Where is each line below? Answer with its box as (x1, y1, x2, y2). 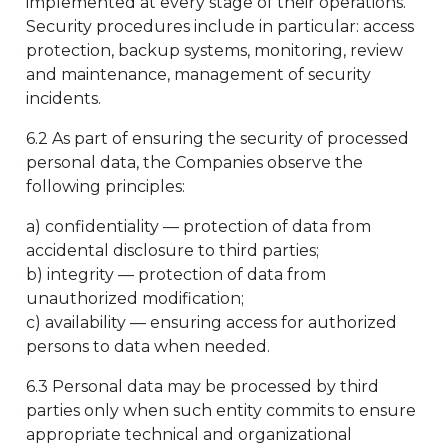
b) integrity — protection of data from (26, 265, 326, 284)
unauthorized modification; (26, 289, 244, 308)
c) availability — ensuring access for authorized (26, 313, 397, 332)
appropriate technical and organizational (26, 425, 352, 444)
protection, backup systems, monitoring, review (26, 41, 403, 60)
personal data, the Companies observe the (26, 153, 363, 172)
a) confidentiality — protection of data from (26, 217, 371, 236)
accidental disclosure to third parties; (26, 241, 319, 260)
